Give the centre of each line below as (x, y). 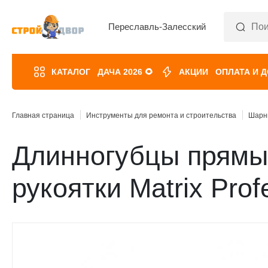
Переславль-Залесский (157, 27)
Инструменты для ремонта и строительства (161, 115)
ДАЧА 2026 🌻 (126, 72)
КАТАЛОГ (71, 72)
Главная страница (43, 115)
